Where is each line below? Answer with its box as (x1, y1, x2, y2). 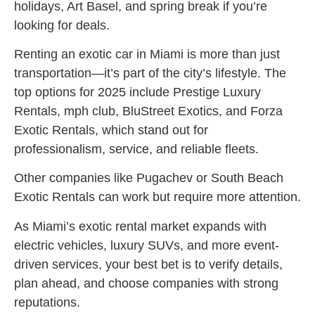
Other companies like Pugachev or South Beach (14, 171, 283, 186)
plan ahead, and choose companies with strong (14, 276, 278, 290)
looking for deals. (14, 18, 110, 32)
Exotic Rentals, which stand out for (14, 123, 208, 138)
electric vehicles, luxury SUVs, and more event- (14, 238, 279, 252)
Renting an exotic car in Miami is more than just (14, 47, 280, 62)
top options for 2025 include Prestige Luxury (14, 85, 261, 100)
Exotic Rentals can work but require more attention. (14, 190, 301, 205)
